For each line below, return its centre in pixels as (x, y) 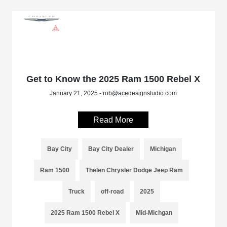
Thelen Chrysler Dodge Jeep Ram (134, 171)
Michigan (163, 149)
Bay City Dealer (111, 149)
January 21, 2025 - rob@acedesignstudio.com (113, 93)
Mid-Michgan (154, 213)
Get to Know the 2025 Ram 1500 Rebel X (113, 79)
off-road (112, 192)
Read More (113, 120)
